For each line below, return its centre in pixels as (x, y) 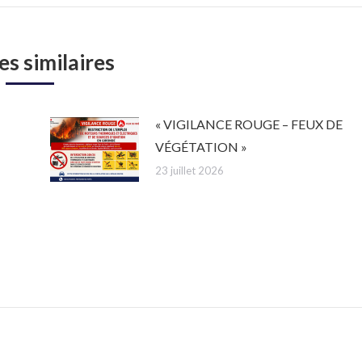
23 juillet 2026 (189, 170)
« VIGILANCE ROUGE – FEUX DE (248, 124)
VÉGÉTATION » (201, 146)
